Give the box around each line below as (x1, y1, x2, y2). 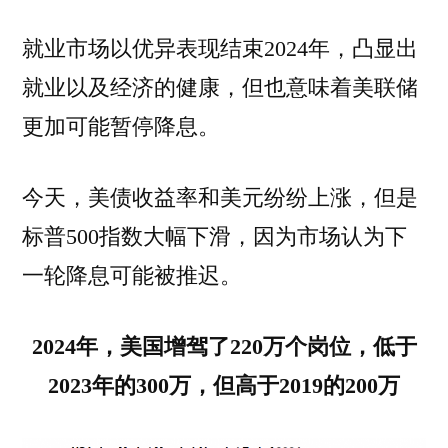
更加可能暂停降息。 (22, 112, 220, 141)
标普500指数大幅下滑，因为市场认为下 (22, 222, 407, 251)
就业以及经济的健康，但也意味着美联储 (22, 73, 418, 102)
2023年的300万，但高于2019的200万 (48, 371, 400, 400)
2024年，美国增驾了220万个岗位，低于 (31, 332, 417, 361)
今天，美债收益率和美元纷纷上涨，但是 (22, 183, 418, 212)
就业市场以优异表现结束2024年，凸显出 (22, 34, 418, 63)
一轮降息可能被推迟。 (22, 261, 242, 290)
